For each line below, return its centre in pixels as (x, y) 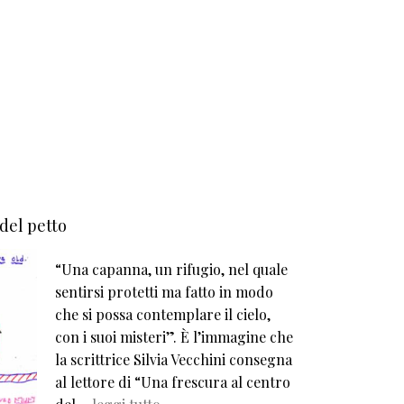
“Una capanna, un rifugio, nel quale (171, 270)
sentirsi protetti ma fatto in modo (164, 292)
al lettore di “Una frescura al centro (173, 382)
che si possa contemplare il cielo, (163, 315)
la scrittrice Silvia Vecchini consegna (174, 360)
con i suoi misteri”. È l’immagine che (174, 337)
